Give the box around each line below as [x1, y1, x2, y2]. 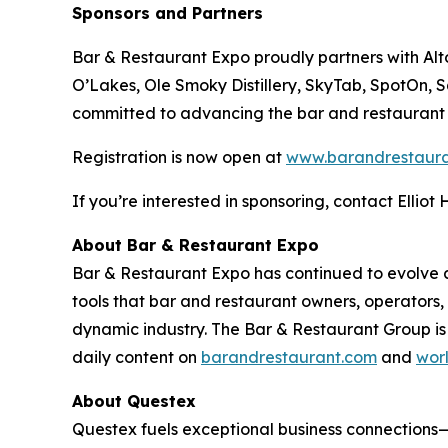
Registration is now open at [72, 146, 286, 167]
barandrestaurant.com [201, 346, 377, 367]
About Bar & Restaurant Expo [72, 234, 319, 255]
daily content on [72, 346, 201, 367]
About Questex [72, 390, 196, 411]
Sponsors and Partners [72, 2, 263, 23]
